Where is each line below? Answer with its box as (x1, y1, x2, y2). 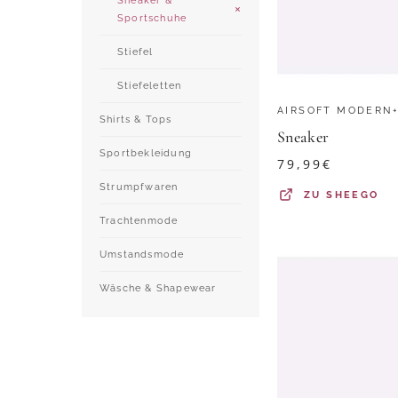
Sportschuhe (117, 12, 187, 24)
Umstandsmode (99, 248, 185, 260)
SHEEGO (326, 189, 379, 201)
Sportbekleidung (99, 147, 192, 159)
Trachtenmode (99, 214, 179, 227)
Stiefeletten (117, 79, 182, 92)
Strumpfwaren (99, 180, 179, 193)
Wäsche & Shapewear (99, 282, 217, 294)
